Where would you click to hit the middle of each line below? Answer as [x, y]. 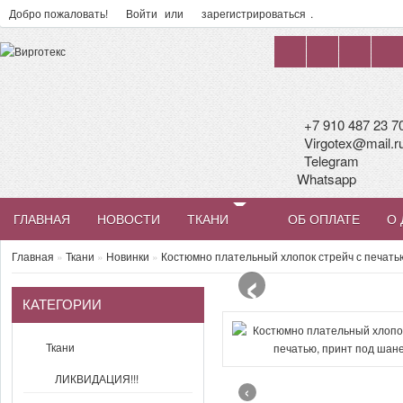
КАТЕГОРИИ [62, 304]
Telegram [329, 161]
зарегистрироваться [254, 13]
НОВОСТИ [129, 219]
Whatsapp [326, 179]
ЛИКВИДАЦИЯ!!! [97, 378]
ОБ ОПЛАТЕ [324, 219]
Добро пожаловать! [60, 13]
